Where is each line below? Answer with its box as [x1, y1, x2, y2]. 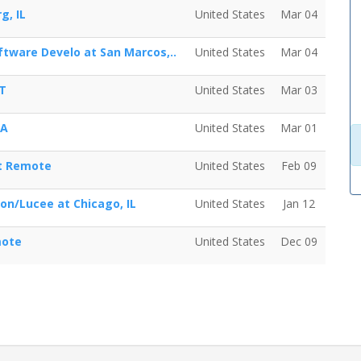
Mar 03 [280, 82, 317, 98]
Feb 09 [281, 158, 317, 173]
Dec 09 [280, 234, 317, 249]
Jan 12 [283, 196, 315, 211]
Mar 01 [280, 120, 317, 135]
